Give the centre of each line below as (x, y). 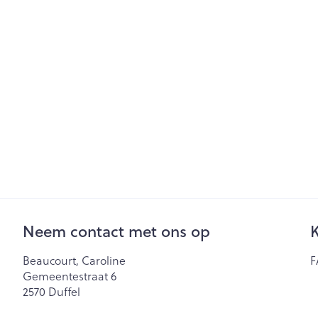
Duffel (64, 291)
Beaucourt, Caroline (74, 260)
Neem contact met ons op (116, 231)
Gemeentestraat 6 (70, 275)
